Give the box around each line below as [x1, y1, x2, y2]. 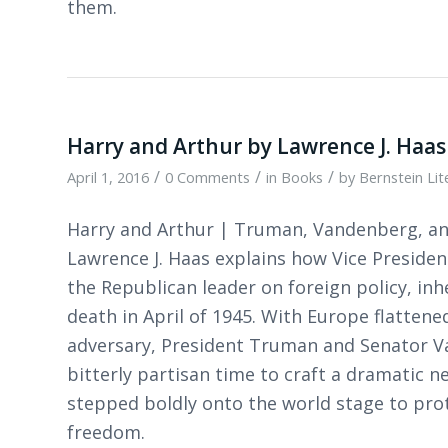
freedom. [67, 419, 145, 444]
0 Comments [165, 166, 250, 187]
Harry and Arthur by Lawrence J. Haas [67, 131, 446, 160]
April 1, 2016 [67, 166, 149, 187]
